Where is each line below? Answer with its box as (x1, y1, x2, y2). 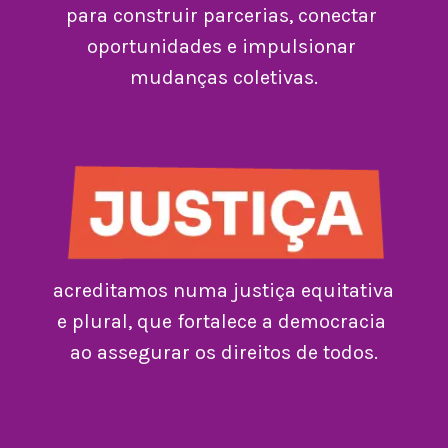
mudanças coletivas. (129, 65, 318, 89)
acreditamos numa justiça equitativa (53, 279, 395, 303)
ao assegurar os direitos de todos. (69, 341, 378, 365)
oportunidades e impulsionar (86, 34, 356, 58)
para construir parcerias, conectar (65, 3, 377, 27)
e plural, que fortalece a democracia (56, 310, 386, 334)
